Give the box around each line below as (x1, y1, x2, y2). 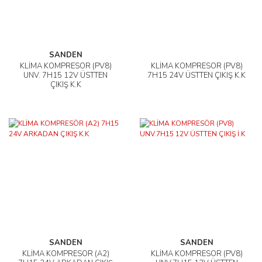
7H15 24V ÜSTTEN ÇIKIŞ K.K (147, 70, 246, 81)
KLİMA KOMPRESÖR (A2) (22, 249, 109, 259)
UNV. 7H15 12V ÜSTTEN (23, 70, 108, 81)
